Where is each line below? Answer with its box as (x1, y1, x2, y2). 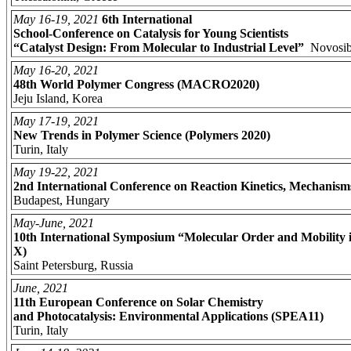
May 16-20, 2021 (13, 63, 99, 77)
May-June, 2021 (13, 215, 94, 230)
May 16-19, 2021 (13, 12, 102, 26)
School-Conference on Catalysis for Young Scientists (13, 26, 288, 40)
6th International (102, 12, 192, 26)
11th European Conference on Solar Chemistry (13, 295, 263, 309)
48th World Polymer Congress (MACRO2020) (13, 77, 259, 91)
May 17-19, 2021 (13, 114, 99, 128)
